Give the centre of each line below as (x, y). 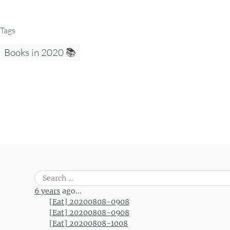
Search (46, 175)
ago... (71, 191)
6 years (47, 191)
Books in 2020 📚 (40, 52)
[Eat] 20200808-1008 (89, 223)
